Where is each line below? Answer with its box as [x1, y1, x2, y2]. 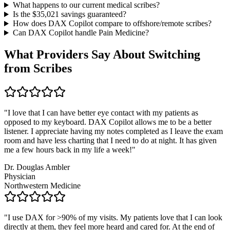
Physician [4, 172, 35, 181]
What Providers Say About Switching [4, 48, 200, 62]
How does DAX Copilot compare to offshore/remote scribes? [12, 19, 212, 28]
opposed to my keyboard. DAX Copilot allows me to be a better [4, 118, 212, 127]
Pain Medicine [98, 28, 145, 37]
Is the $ [12, 10, 36, 19]
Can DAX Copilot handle [12, 28, 99, 37]
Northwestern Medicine [4, 181, 81, 190]
